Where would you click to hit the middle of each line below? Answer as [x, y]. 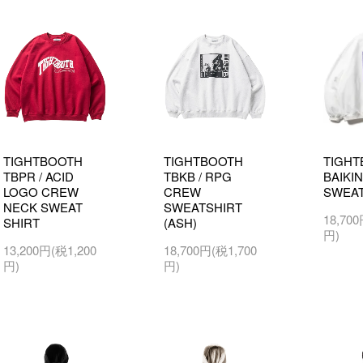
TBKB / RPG [197, 176]
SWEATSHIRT [203, 207]
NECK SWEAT [43, 207]
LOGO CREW [41, 191]
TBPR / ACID [38, 176]
